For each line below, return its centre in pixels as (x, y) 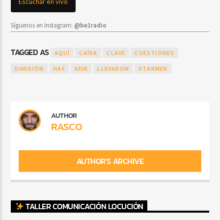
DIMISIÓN (29, 69)
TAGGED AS (31, 52)
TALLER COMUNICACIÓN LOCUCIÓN (83, 206)
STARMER (153, 69)
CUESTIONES (155, 53)
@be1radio (91, 25)
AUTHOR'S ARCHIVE (110, 161)
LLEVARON (113, 69)
